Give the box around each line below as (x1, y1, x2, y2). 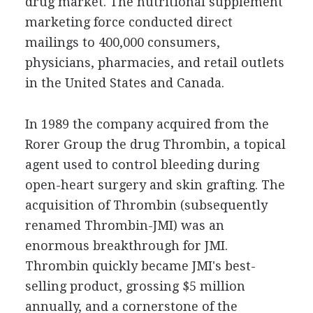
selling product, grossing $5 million (24, 278, 245, 293)
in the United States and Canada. (24, 75, 224, 90)
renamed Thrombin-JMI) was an (24, 217, 224, 233)
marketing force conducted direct (24, 14, 233, 29)
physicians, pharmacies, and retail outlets (24, 54, 284, 70)
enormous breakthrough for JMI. (24, 238, 228, 253)
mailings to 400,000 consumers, (24, 34, 220, 50)
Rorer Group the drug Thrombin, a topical (24, 136, 286, 152)
